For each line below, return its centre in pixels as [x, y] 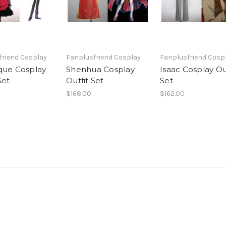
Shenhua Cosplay [100, 69]
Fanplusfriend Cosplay [103, 57]
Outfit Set [85, 80]
